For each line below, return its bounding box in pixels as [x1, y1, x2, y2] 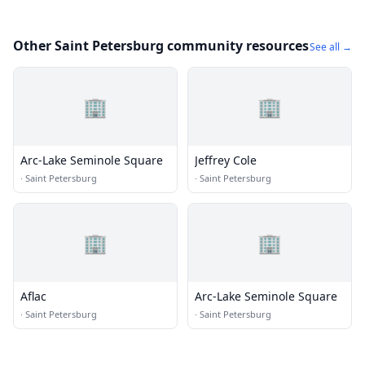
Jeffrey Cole [195, 152, 257, 168]
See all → [310, 40, 352, 54]
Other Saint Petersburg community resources [13, 37, 309, 55]
